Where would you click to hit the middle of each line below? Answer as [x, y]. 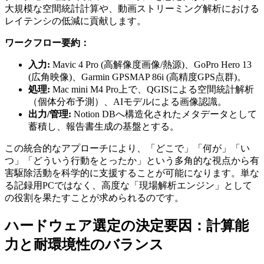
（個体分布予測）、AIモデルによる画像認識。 [128, 101]
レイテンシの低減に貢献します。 [75, 21]
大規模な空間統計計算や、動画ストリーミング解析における [132, 8]
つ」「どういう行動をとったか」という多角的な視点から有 [132, 160]
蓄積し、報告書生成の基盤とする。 [104, 126]
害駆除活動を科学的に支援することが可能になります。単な [132, 173]
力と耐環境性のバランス [84, 244]
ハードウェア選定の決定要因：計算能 [127, 225]
